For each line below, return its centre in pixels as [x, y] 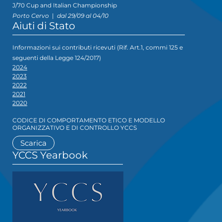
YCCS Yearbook [50, 155]
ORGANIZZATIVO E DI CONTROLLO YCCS [75, 127]
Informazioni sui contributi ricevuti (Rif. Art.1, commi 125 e [98, 47]
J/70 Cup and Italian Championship [65, 5]
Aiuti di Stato [44, 26]
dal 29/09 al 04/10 [83, 15]
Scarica [33, 143]
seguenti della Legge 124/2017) [57, 57]
